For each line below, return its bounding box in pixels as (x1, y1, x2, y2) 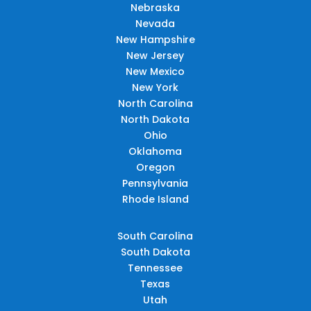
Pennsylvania (122, 176, 189, 190)
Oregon (135, 160, 175, 174)
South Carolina (117, 228, 194, 243)
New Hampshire (115, 32, 195, 47)
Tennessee (128, 260, 183, 275)
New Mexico (126, 64, 185, 78)
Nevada (135, 16, 176, 31)
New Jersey (126, 48, 185, 62)
